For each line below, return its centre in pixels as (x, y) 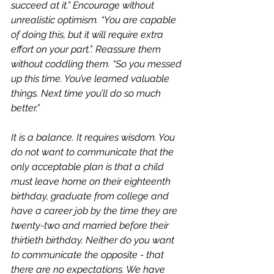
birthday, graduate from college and (91, 196)
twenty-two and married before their (91, 225)
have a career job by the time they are (95, 211)
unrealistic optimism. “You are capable (95, 20)
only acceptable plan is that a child (89, 167)
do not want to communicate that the (94, 152)
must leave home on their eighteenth (92, 181)
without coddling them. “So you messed (98, 64)
